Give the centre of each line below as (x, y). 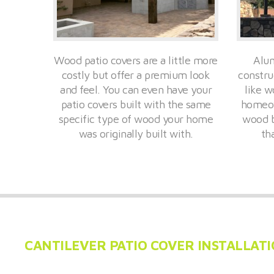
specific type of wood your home (136, 119)
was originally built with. (136, 133)
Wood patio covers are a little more (136, 60)
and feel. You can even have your (136, 89)
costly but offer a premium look (136, 75)
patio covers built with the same (136, 104)
